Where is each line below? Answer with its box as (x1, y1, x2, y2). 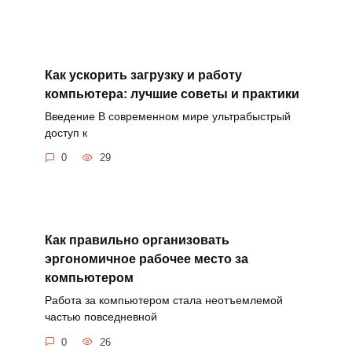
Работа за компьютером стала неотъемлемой (44, 294, 283, 307)
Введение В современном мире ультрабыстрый (44, 109, 291, 123)
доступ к (44, 126, 87, 139)
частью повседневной (44, 310, 157, 324)
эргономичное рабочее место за (44, 252, 248, 266)
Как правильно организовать (44, 233, 229, 247)
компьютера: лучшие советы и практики (44, 86, 299, 101)
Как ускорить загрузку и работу (44, 68, 242, 82)
